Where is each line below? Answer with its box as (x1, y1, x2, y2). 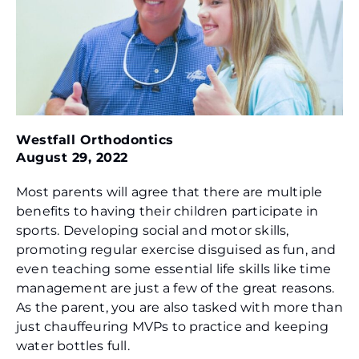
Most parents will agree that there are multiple (16, 184, 323, 200)
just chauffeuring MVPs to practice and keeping (16, 319, 329, 335)
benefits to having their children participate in (16, 204, 319, 220)
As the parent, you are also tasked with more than (16, 300, 343, 316)
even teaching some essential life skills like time (16, 261, 332, 277)
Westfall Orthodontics (16, 132, 174, 148)
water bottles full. (16, 338, 133, 354)
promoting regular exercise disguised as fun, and (16, 242, 337, 258)
